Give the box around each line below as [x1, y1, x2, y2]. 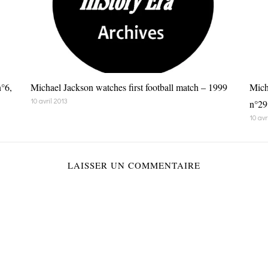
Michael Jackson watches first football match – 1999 [30, 81, 227, 94]
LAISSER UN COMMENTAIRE [68, 159, 200, 172]
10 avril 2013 [30, 96, 68, 106]
